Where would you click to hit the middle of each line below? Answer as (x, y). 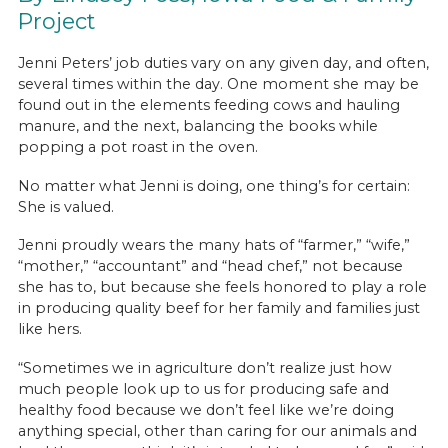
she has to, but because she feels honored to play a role (222, 287)
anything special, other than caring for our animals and (217, 431)
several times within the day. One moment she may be (218, 83)
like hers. (49, 329)
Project (56, 21)
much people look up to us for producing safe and (203, 389)
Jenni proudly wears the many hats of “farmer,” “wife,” (213, 245)
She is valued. (67, 206)
